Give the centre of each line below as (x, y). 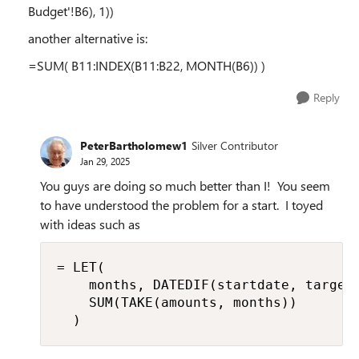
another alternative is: (88, 38)
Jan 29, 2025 (105, 161)
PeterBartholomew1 (134, 145)
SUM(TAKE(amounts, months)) (177, 303)
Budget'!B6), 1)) (71, 11)
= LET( (81, 267)
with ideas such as (90, 224)
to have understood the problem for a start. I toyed (182, 205)
